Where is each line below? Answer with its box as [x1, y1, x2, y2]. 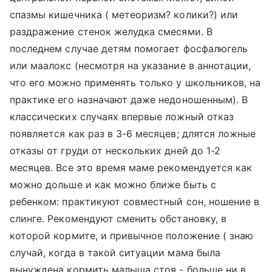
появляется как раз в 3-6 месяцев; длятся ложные [10, 127, 256, 140]
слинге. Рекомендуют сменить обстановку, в [10, 212, 226, 225]
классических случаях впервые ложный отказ [10, 110, 234, 123]
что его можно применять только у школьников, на [10, 76, 261, 89]
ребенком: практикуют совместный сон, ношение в [10, 195, 260, 208]
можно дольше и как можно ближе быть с [10, 178, 216, 191]
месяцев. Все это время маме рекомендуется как [10, 161, 253, 174]
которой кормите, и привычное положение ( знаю [10, 229, 254, 242]
